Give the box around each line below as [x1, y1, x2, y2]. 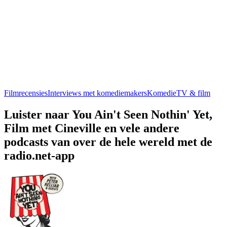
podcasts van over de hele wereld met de [4, 135, 212, 148]
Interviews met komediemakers [48, 88, 147, 97]
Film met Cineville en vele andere [4, 121, 179, 135]
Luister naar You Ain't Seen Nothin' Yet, [4, 107, 212, 121]
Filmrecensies [4, 88, 48, 97]
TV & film [176, 88, 210, 97]
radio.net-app [4, 148, 74, 162]
